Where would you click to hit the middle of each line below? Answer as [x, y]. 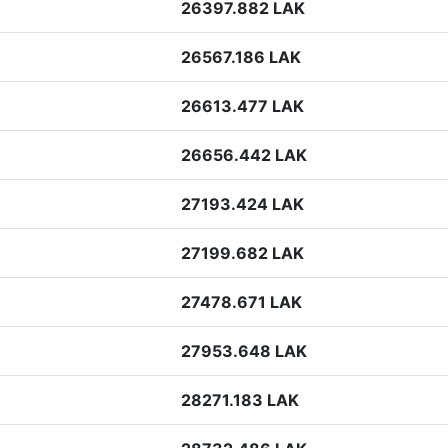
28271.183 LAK [240, 400]
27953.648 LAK [244, 351]
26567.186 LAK [241, 57]
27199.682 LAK [242, 253]
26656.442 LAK [244, 155]
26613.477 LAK [242, 106]
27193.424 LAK [242, 204]
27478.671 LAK [241, 302]
